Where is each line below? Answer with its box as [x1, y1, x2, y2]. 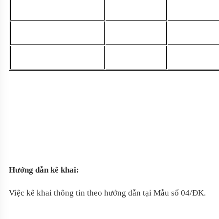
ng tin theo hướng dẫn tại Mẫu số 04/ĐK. [65, 188, 206, 197]
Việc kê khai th [9, 188, 61, 197]
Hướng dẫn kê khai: [9, 165, 79, 175]
